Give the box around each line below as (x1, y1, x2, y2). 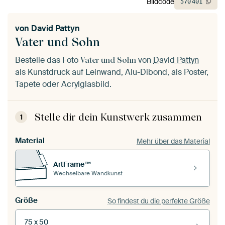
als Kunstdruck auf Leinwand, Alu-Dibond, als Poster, (15, 67, 208, 78)
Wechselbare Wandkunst (53, 169, 123, 177)
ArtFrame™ (53, 159, 91, 169)
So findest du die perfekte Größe (107, 196, 210, 205)
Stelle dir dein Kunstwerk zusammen (35, 111, 202, 124)
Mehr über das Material (137, 136, 210, 146)
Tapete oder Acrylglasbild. (15, 79, 111, 90)
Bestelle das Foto (15, 55, 80, 66)
